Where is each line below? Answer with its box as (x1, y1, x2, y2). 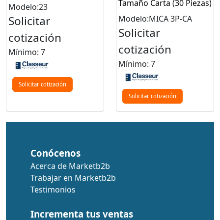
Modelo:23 (8, 1, 48, 13)
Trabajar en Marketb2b (30, 172, 116, 183)
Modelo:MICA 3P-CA (118, 13, 192, 25)
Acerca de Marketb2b (30, 160, 110, 171)
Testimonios (30, 184, 76, 195)
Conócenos (30, 146, 81, 159)
